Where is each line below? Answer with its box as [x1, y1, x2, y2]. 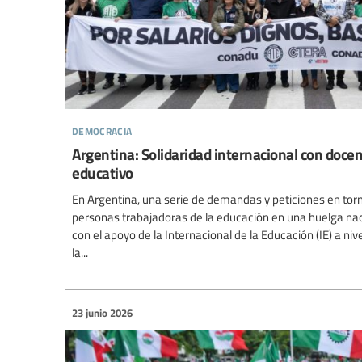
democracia [72, 118, 133, 139]
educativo [72, 161, 133, 183]
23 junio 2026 [72, 305, 133, 321]
